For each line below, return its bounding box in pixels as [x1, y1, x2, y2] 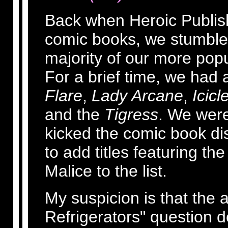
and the [45, 105, 104, 124]
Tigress [104, 105, 158, 124]
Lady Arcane [92, 87, 183, 105]
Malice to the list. [45, 162, 167, 180]
